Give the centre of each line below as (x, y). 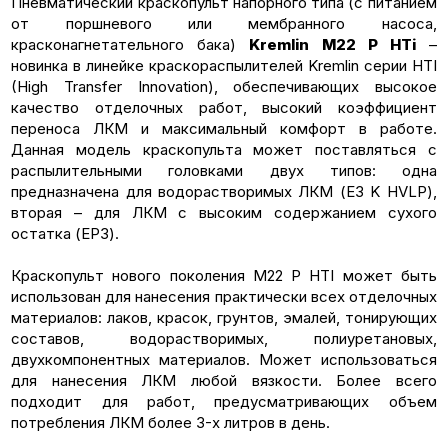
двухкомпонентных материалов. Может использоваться (224, 359)
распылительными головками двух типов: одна (224, 170)
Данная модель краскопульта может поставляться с (224, 149)
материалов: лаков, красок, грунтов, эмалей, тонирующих (224, 317)
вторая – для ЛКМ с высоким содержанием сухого (224, 212)
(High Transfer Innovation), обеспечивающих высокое (224, 86)
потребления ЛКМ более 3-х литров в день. (171, 422)
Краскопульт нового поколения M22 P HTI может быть (224, 275)
